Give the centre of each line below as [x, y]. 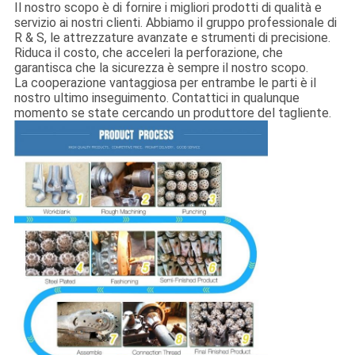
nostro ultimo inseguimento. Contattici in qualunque [157, 98]
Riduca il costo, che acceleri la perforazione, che [148, 53]
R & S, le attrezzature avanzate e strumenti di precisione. [172, 38]
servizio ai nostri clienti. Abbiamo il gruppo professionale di [175, 23]
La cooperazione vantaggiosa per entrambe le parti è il [165, 83]
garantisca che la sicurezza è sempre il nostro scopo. [161, 68]
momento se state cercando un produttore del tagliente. [172, 113]
